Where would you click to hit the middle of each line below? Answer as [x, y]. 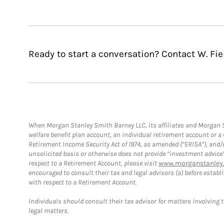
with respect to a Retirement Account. [82, 182]
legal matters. [48, 210]
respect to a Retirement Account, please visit [93, 163]
